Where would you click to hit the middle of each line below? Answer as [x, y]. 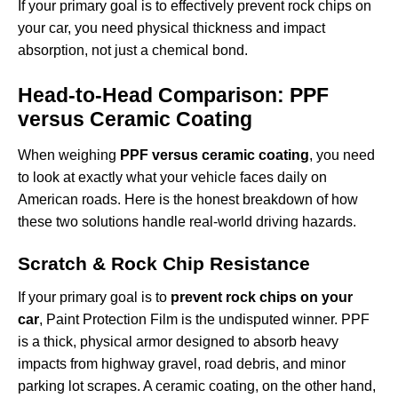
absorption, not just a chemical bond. [133, 51]
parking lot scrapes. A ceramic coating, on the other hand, [197, 386]
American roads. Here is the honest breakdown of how [188, 200]
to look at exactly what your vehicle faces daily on [172, 178]
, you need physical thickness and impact [196, 28]
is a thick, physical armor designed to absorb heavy [178, 342]
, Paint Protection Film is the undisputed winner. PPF [204, 320]
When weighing [69, 155]
